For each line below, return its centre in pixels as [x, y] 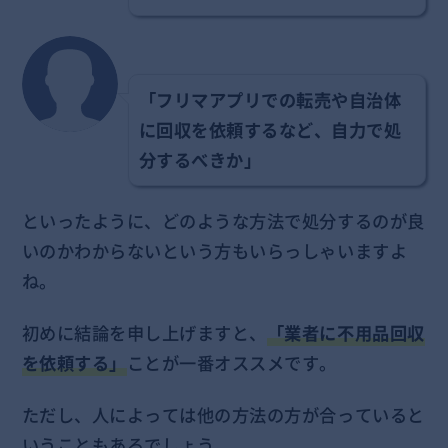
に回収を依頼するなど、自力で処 [270, 130]
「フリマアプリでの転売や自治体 [270, 100]
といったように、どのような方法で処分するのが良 [223, 221]
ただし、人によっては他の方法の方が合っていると [223, 414]
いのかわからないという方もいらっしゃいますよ [214, 251]
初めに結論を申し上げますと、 [144, 333]
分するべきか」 [200, 160]
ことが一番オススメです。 [231, 363]
